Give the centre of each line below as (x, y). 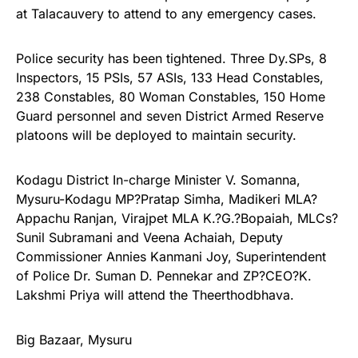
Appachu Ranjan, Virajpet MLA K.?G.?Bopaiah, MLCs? (177, 219)
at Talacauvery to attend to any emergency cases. (166, 14)
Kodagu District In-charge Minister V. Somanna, (158, 180)
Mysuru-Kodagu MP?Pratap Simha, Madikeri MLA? (167, 199)
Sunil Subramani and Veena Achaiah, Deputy (149, 238)
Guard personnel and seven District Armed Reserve (170, 116)
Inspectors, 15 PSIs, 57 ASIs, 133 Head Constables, (170, 78)
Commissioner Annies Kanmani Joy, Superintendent (171, 257)
